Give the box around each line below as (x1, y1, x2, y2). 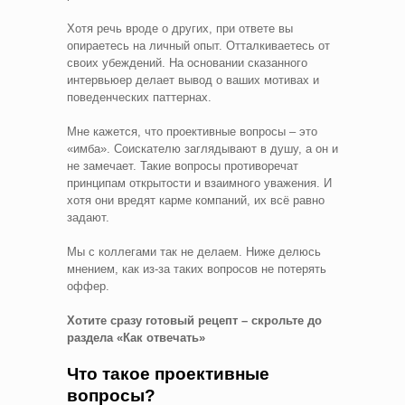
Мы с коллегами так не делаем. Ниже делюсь (67, 244, 321, 259)
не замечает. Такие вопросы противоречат (67, 158, 298, 173)
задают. (67, 210, 109, 224)
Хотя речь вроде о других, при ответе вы (67, 21, 293, 35)
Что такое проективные (67, 363, 269, 383)
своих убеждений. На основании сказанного (67, 55, 307, 70)
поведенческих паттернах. (67, 89, 212, 104)
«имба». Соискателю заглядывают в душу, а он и (67, 141, 338, 155)
